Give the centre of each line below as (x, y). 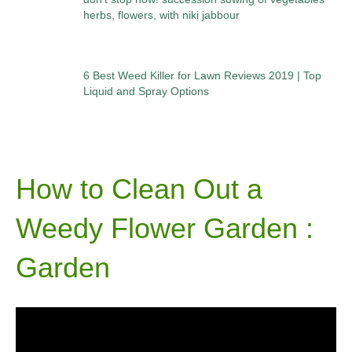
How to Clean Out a (139, 189)
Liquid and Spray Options (146, 92)
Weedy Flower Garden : (165, 229)
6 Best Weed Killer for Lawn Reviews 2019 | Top (202, 76)
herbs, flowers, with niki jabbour (161, 15)
